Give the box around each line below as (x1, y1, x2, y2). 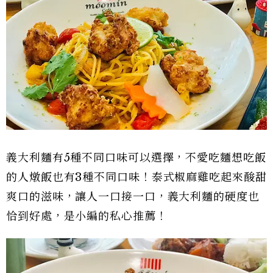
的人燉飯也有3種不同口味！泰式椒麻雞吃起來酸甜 (6, 170, 267, 184)
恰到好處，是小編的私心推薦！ (6, 209, 168, 223)
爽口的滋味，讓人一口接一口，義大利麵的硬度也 (6, 190, 260, 204)
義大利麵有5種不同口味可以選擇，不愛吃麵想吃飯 (6, 151, 266, 165)
